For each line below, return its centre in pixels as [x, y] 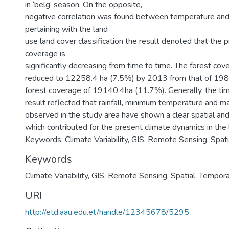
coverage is [45, 54]
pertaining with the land [66, 29]
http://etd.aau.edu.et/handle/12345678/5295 [107, 212]
